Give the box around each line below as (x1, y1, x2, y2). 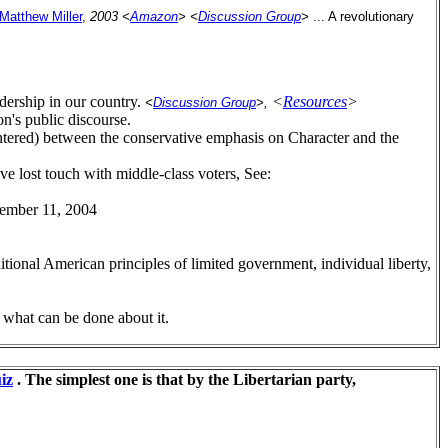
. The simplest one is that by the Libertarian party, (13, 371, 356, 388)
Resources (283, 93, 347, 110)
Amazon (130, 9, 178, 24)
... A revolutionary (313, 9, 414, 24)
